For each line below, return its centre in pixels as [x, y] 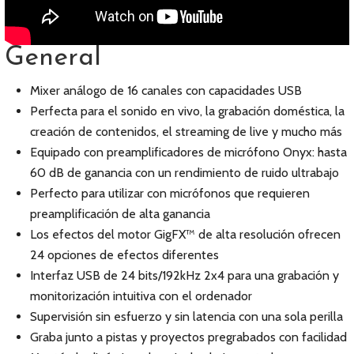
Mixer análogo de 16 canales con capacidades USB [166, 90]
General [53, 58]
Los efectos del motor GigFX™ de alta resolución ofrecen [185, 234]
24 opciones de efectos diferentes [124, 255]
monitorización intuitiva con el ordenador [141, 296]
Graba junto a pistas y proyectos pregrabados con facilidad [188, 337]
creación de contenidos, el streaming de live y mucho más [186, 132]
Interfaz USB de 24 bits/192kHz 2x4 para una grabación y [185, 275]
